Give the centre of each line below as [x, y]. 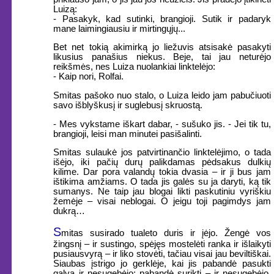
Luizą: [65, 9]
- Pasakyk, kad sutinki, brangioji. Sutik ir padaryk [162, 19]
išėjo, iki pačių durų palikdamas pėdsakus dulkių [162, 162]
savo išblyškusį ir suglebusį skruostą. [128, 106]
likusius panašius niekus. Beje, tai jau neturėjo [162, 57]
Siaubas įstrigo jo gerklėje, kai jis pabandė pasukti [162, 264]
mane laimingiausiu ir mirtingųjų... [120, 28]
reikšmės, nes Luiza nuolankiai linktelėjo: [135, 67]
